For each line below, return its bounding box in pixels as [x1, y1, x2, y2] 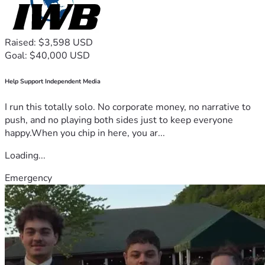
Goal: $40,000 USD [5, 49, 90, 62]
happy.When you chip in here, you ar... [5, 126, 165, 140]
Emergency [5, 171, 52, 185]
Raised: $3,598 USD [5, 35, 93, 49]
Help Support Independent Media [5, 76, 101, 86]
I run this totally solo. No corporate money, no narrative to [5, 100, 251, 114]
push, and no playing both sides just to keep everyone [5, 113, 233, 127]
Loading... [5, 148, 46, 162]
